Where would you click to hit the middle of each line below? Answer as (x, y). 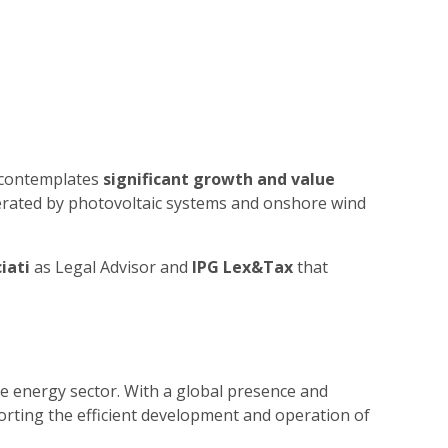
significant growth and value (219, 179)
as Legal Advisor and (111, 267)
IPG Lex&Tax (243, 267)
